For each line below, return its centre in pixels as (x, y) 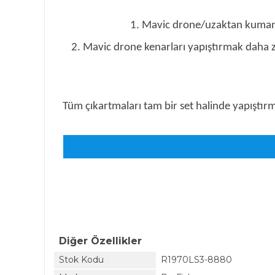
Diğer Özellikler (100, 241)
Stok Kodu (81, 260)
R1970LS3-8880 (196, 260)
